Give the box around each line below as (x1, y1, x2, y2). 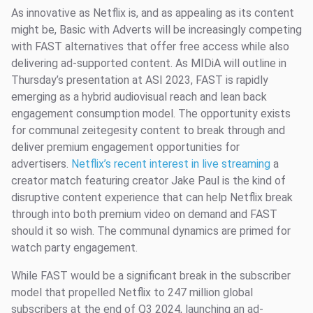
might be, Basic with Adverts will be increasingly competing (11, 23, 302, 36)
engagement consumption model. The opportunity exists (11, 107, 291, 120)
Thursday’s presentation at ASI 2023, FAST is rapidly (11, 73, 268, 87)
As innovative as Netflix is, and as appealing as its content (11, 6, 294, 20)
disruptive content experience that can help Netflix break (11, 191, 293, 204)
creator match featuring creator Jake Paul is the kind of (11, 174, 286, 187)
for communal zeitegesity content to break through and (11, 124, 285, 137)
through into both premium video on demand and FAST (11, 208, 277, 221)
